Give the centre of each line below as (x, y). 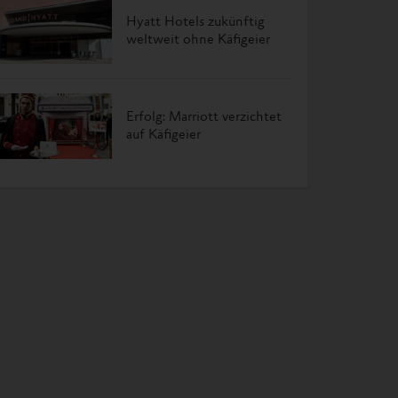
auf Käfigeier (163, 135)
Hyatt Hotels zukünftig (195, 23)
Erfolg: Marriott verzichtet (204, 117)
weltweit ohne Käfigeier (198, 40)
